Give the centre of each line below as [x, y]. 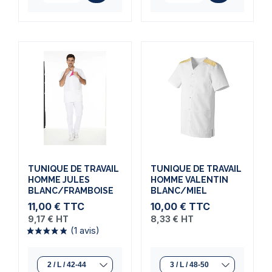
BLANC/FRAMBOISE [71, 190]
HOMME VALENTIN [189, 179]
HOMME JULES [59, 179]
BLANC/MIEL [178, 190]
